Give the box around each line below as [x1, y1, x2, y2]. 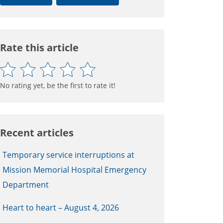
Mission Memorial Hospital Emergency [2, 164, 146, 175]
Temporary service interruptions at [2, 149, 134, 160]
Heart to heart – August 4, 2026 [2, 202, 119, 213]
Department [2, 179, 49, 190]
